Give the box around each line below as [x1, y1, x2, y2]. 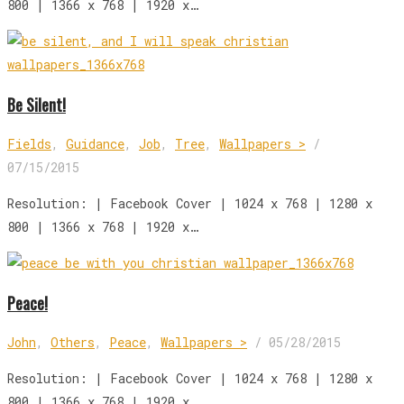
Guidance [66, 135, 124, 152]
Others [50, 334, 95, 351]
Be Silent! [7, 93, 66, 116]
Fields [7, 135, 51, 152]
